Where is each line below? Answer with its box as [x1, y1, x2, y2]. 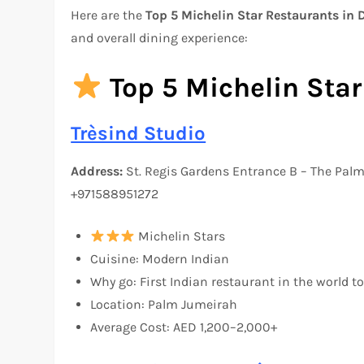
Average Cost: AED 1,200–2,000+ [90, 319, 278, 336]
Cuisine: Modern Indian [90, 251, 230, 267]
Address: [71, 163, 127, 180]
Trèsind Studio [71, 122, 206, 145]
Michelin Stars [134, 228, 225, 245]
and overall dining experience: [71, 30, 249, 46]
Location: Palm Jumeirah [90, 297, 238, 313]
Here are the [71, 7, 146, 24]
